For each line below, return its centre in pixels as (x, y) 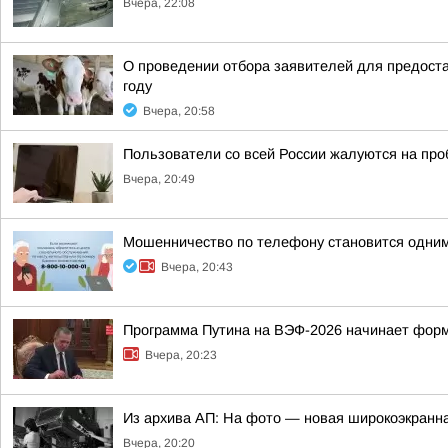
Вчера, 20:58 (179, 111)
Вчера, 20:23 (181, 355)
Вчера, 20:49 (159, 179)
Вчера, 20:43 (197, 267)
